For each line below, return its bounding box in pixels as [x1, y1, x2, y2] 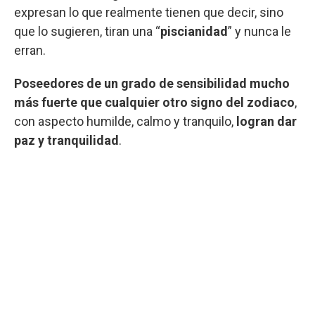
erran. [14, 42, 46, 58]
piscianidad [160, 23, 228, 39]
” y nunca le [228, 23, 291, 39]
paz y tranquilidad [14, 132, 119, 148]
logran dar [236, 113, 297, 129]
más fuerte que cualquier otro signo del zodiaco [14, 94, 295, 110]
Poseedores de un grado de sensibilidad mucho [14, 75, 290, 91]
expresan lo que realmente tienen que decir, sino [14, 4, 283, 20]
